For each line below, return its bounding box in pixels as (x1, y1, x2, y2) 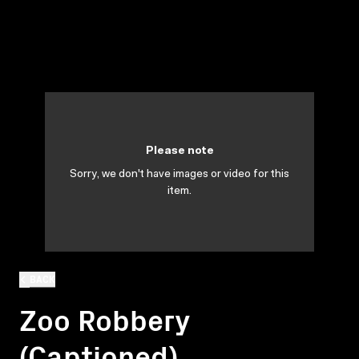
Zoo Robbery (19, 297, 189, 339)
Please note (145, 146, 214, 157)
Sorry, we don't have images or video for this (70, 169, 289, 180)
